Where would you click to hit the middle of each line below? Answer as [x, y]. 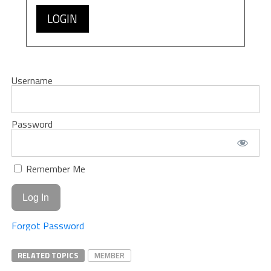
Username [32, 80]
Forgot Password [47, 226]
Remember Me [54, 168]
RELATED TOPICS [48, 256]
